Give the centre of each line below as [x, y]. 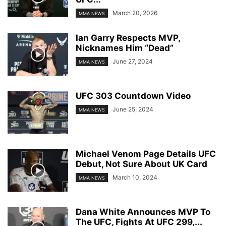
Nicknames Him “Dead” [125, 48]
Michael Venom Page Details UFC [146, 154]
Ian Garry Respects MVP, [128, 38]
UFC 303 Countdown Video [133, 96]
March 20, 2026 [135, 13]
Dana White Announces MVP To [143, 212]
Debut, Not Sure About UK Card [142, 164]
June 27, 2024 [133, 62]
